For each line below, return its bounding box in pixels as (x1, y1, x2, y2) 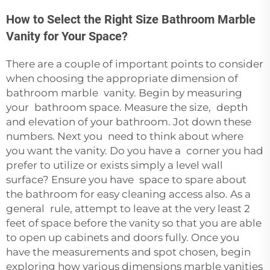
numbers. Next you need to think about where (6, 130, 243, 142)
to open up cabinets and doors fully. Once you (6, 231, 239, 243)
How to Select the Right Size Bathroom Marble (6, 11, 256, 27)
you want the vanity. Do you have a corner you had (6, 144, 263, 157)
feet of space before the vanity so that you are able (6, 216, 262, 229)
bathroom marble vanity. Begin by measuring (6, 86, 242, 99)
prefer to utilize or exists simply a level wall (6, 159, 223, 171)
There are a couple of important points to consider (6, 57, 263, 70)
